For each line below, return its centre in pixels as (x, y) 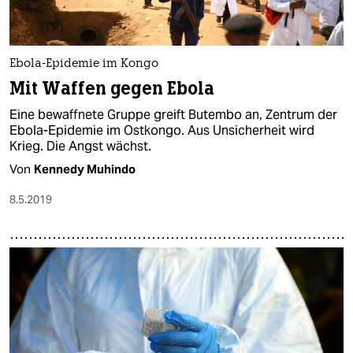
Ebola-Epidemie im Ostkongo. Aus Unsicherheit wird (162, 131)
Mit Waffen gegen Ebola (112, 89)
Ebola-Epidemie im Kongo (84, 65)
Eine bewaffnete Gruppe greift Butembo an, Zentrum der (173, 115)
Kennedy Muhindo (85, 169)
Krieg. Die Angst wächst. (80, 147)
